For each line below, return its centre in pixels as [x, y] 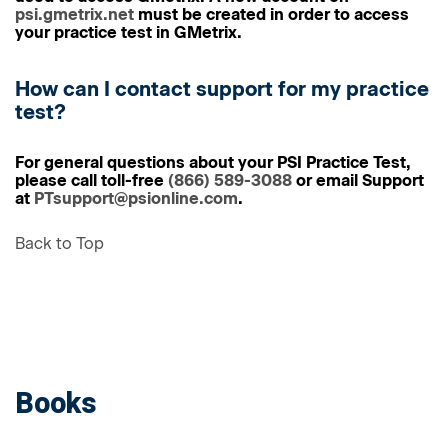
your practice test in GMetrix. [128, 32]
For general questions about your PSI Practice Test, [213, 162]
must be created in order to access [271, 14]
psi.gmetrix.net [74, 14]
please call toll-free [91, 180]
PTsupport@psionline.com [136, 198]
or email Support [358, 180]
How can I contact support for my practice [222, 89]
